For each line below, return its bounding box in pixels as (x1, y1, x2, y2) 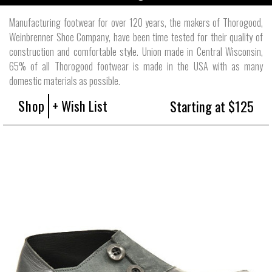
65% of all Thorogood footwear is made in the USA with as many (9, 58, 263, 73)
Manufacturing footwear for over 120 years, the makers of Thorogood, (9, 15, 263, 30)
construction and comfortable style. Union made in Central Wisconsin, (9, 44, 263, 59)
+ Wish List (52, 95, 107, 115)
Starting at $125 (170, 95, 254, 116)
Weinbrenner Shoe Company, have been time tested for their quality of (9, 29, 263, 44)
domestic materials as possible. (9, 73, 120, 88)
